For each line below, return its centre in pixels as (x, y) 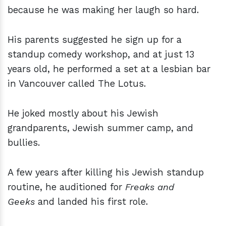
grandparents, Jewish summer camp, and (100, 128)
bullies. (24, 143)
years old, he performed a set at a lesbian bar (109, 69)
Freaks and (150, 187)
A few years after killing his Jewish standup (106, 173)
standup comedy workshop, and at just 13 (101, 54)
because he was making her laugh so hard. (103, 10)
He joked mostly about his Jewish (83, 114)
